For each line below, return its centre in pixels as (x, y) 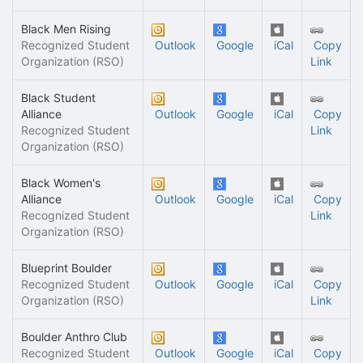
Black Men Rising (66, 29)
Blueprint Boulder (66, 268)
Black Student (58, 98)
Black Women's (61, 183)
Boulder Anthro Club (74, 337)
